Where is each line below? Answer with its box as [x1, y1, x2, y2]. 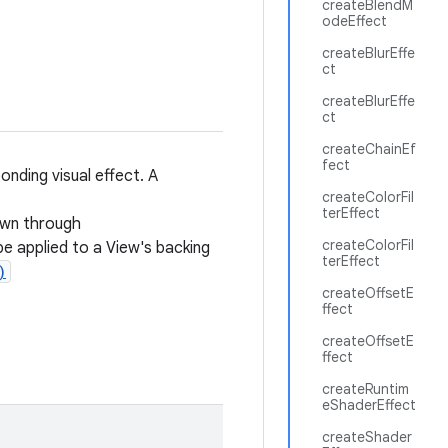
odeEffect [322, 12, 387, 30]
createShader [322, 428, 412, 446]
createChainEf [322, 140, 416, 158]
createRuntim [322, 380, 409, 398]
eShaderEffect [322, 396, 416, 414]
